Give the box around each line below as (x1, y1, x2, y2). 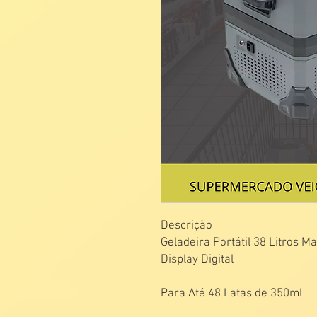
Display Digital (161, 253, 234, 267)
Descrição (161, 219, 212, 233)
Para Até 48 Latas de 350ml (161, 287, 302, 301)
